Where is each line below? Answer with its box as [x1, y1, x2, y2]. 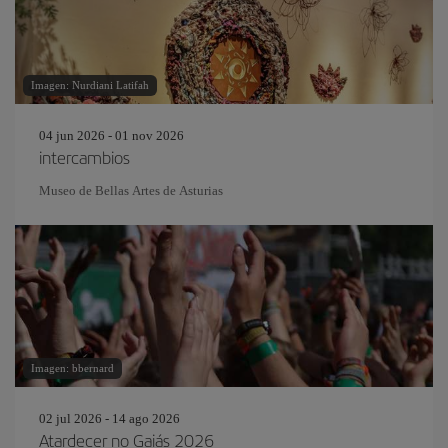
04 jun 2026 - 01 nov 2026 [39, 128, 184, 143]
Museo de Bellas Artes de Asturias [39, 183, 223, 198]
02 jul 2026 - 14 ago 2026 [39, 411, 180, 426]
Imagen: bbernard [31, 362, 114, 374]
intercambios [39, 145, 130, 169]
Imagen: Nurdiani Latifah [31, 79, 149, 91]
